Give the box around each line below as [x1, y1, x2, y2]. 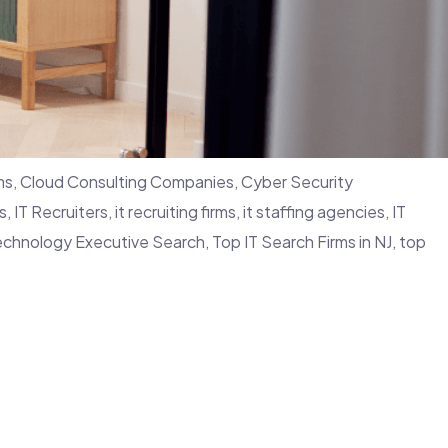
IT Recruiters [14, 200, 108, 222]
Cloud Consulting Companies [20, 170, 234, 192]
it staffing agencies [243, 200, 385, 222]
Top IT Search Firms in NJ [212, 230, 392, 252]
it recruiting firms [115, 200, 236, 222]
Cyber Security [241, 170, 353, 192]
